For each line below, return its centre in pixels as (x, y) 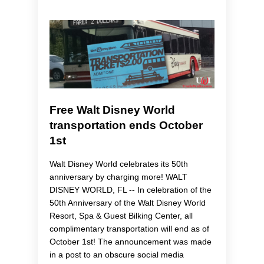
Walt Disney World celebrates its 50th (119, 164)
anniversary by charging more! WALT (118, 177)
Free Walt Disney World (112, 110)
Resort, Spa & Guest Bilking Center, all (121, 216)
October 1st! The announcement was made (131, 242)
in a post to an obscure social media (117, 255)
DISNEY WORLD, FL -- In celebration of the (131, 190)
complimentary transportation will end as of (129, 229)
